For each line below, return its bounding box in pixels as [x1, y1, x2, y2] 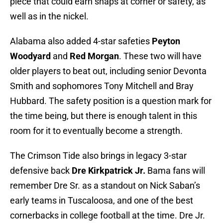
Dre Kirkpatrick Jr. [72, 165, 145, 176]
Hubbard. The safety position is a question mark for [10, 96, 212, 107]
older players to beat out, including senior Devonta [10, 66, 207, 77]
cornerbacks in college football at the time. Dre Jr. [10, 210, 205, 221]
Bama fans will [145, 165, 205, 176]
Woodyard [10, 51, 51, 62]
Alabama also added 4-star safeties [10, 36, 152, 47]
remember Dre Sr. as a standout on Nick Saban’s [10, 180, 200, 191]
